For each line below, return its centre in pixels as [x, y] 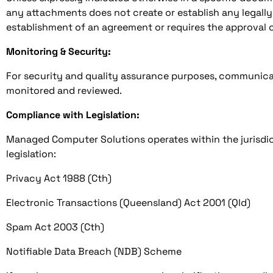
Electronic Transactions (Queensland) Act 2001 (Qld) [128, 203]
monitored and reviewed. [64, 90]
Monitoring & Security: [58, 51]
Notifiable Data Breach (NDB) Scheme [94, 251]
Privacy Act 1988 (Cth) [59, 178]
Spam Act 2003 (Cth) [55, 227]
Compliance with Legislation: [73, 115]
